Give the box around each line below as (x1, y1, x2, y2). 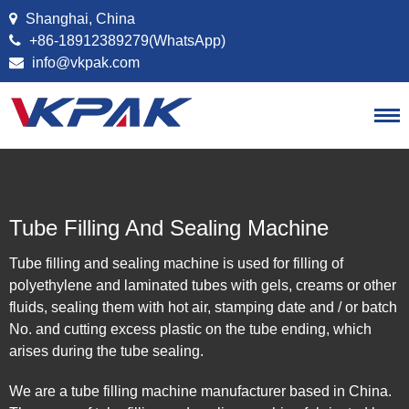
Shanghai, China (22, 11, 135, 26)
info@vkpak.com (32, 55, 140, 70)
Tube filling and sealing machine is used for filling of (9, 256, 343, 271)
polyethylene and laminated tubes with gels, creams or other (9, 278, 396, 293)
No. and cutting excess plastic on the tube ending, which (9, 321, 372, 337)
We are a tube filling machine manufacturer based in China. (9, 383, 392, 399)
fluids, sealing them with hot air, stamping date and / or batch (9, 299, 397, 315)
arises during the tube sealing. (9, 343, 204, 359)
